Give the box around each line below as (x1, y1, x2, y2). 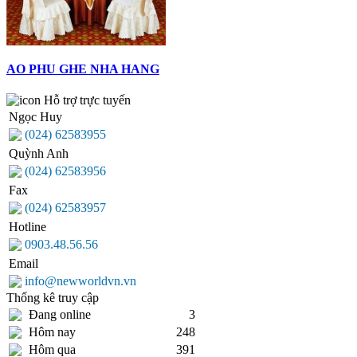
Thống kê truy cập (6, 291, 99, 305)
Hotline (9, 220, 46, 234)
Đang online (29, 308, 91, 322)
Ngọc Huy (9, 110, 62, 124)
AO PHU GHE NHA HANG (6, 61, 159, 76)
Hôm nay (29, 325, 76, 339)
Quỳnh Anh (9, 147, 69, 161)
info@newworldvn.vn (25, 274, 136, 288)
